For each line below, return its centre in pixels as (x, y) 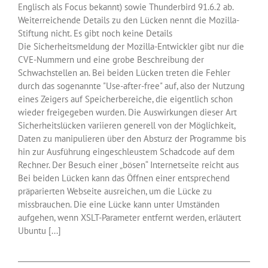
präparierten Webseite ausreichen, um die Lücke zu (115, 191)
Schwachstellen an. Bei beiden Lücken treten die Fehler (124, 73)
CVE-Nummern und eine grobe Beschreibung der (111, 60)
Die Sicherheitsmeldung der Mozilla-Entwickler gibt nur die (131, 47)
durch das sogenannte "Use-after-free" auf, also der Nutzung (131, 86)
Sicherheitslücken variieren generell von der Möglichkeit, (127, 126)
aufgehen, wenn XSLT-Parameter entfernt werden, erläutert (130, 218)
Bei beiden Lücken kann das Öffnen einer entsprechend (124, 178)
